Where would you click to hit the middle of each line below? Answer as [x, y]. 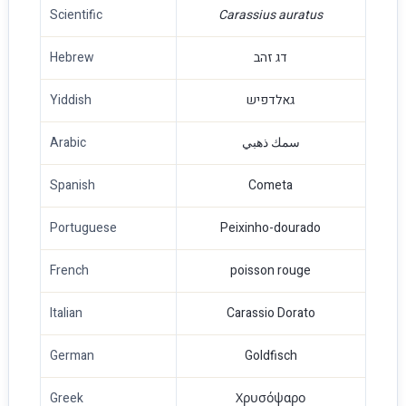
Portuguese [83, 228]
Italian [66, 313]
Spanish [72, 185]
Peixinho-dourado [271, 228]
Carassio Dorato [271, 313]
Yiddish [70, 100]
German [72, 356]
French [69, 271]
